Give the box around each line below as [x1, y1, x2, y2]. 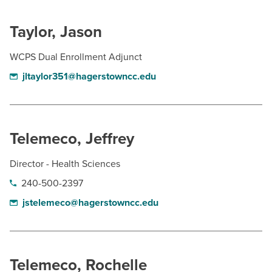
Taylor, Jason [10, 22, 102, 41]
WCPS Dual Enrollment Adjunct [10, 51, 142, 63]
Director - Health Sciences [10, 158, 120, 170]
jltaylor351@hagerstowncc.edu [22, 70, 156, 83]
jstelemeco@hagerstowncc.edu [22, 197, 158, 209]
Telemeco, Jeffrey [10, 129, 134, 148]
